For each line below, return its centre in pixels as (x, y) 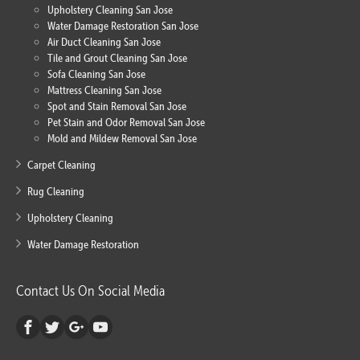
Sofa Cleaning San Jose (96, 74)
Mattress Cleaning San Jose (104, 90)
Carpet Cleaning (61, 165)
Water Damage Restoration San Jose (123, 26)
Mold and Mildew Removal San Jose (122, 139)
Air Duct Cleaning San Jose (104, 42)
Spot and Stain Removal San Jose (117, 106)
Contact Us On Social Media (90, 291)
